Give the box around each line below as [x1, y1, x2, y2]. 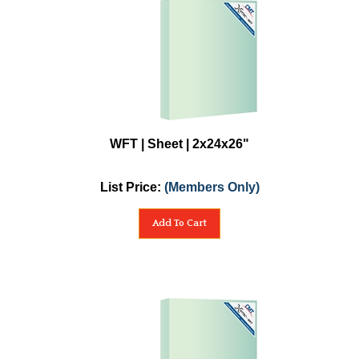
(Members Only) [163, 180, 260, 194]
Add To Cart [152, 218, 207, 228]
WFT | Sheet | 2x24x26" [110, 137, 249, 151]
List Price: [99, 180, 164, 194]
